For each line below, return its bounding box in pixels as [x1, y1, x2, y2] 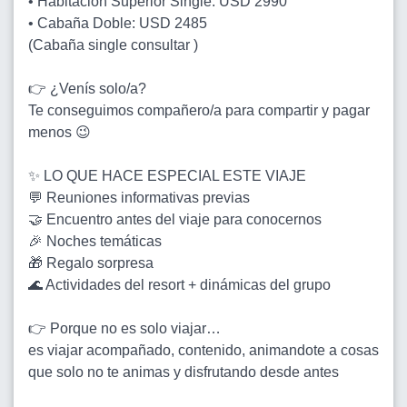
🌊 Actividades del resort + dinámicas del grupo [28, 276, 331, 293]
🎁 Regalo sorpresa [28, 254, 154, 271]
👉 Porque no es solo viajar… [28, 320, 221, 336]
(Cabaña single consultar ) [28, 36, 198, 53]
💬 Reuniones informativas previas [28, 189, 250, 205]
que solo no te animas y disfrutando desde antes [28, 363, 339, 380]
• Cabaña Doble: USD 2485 [28, 15, 207, 31]
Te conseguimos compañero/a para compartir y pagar [28, 102, 370, 118]
